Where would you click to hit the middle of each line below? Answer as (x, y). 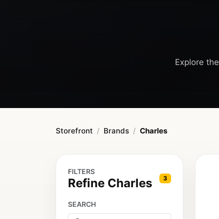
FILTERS (81, 172)
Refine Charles (110, 183)
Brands (116, 131)
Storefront (74, 131)
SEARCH (82, 204)
